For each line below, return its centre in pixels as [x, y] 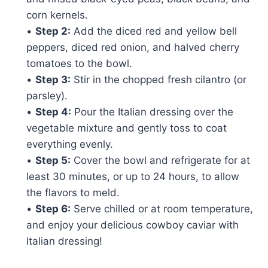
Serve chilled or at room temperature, [162, 208]
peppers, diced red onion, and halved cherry [133, 47]
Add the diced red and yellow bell [154, 31]
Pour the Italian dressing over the [152, 112]
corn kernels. [57, 15]
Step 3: [53, 79]
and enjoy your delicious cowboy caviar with [133, 225]
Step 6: [53, 208]
